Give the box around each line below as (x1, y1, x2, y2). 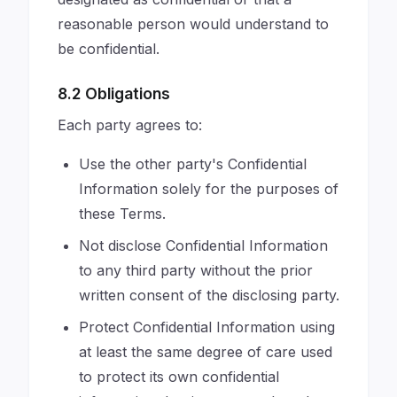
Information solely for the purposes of (79, 180, 339, 198)
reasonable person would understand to (58, 15, 329, 33)
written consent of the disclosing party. (79, 286, 339, 304)
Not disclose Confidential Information (79, 237, 328, 254)
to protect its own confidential (79, 368, 279, 385)
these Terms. (79, 205, 166, 222)
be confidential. (58, 40, 160, 58)
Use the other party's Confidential (79, 155, 307, 173)
